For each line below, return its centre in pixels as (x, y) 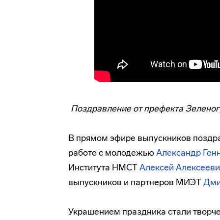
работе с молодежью (112, 153)
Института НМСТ (104, 167)
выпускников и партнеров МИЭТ (136, 182)
